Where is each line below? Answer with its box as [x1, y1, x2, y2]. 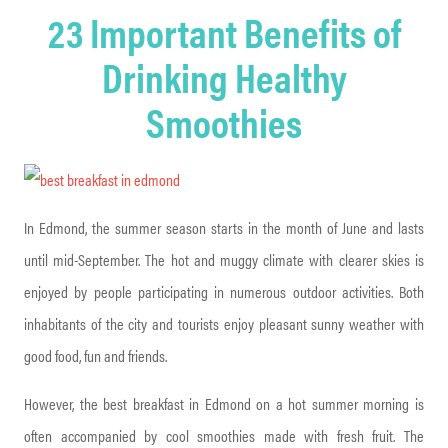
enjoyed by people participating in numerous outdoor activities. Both [24, 280, 424, 303]
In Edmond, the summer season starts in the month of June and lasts [24, 216, 424, 239]
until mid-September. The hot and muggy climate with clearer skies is [24, 248, 424, 271]
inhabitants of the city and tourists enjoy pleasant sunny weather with [24, 312, 424, 335]
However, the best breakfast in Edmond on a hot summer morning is [24, 392, 424, 415]
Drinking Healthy [101, 48, 347, 105]
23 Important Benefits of [47, 3, 401, 60]
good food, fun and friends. [24, 344, 167, 367]
